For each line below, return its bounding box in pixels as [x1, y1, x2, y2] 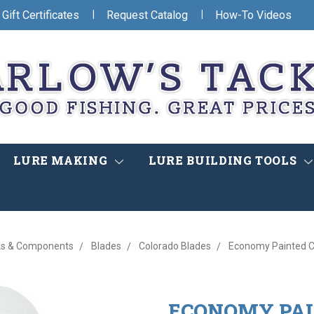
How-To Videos [215, 8, 292, 22]
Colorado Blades [138, 240, 211, 252]
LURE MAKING [13, 153, 111, 168]
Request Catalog [107, 8, 188, 22]
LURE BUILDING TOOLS [149, 153, 300, 168]
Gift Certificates [2, 8, 79, 22]
